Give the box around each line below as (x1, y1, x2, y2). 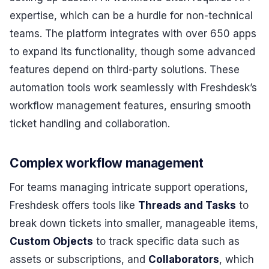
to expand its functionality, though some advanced (10, 46, 255, 58)
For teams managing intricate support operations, (10, 181, 248, 193)
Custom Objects (10, 235, 93, 247)
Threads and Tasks (138, 199, 236, 211)
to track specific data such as (93, 235, 240, 247)
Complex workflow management (10, 155, 204, 171)
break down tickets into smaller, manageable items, (10, 217, 258, 229)
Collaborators (148, 253, 219, 265)
